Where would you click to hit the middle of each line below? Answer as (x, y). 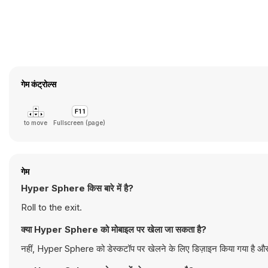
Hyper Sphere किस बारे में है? (77, 188)
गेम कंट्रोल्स (39, 84)
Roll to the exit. (51, 207)
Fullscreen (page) (79, 123)
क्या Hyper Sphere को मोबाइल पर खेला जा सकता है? (114, 229)
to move (36, 123)
